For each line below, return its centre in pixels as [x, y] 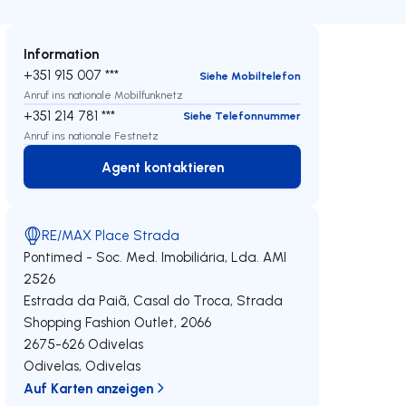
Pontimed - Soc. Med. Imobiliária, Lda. [142, 257]
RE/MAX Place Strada [111, 235]
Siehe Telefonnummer [242, 116]
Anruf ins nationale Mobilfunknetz [104, 95]
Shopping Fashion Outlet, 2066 [118, 322]
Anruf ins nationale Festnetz [92, 135]
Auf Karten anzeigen [89, 388]
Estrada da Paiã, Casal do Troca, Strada [154, 300]
